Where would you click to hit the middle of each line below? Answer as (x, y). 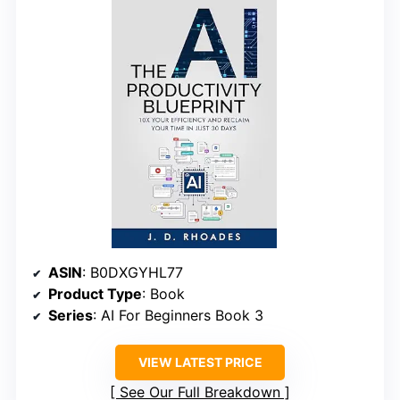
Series (71, 316)
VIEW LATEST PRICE (200, 362)
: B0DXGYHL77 (133, 273)
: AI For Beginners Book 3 (178, 316)
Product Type (95, 294)
